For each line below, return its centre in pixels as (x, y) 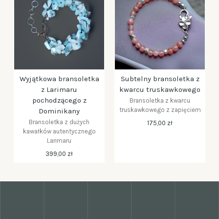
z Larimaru (59, 89)
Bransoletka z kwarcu (160, 100)
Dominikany (59, 111)
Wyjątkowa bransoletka (59, 79)
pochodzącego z (59, 100)
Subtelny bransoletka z (160, 79)
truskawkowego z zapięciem (160, 110)
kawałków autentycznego (59, 131)
